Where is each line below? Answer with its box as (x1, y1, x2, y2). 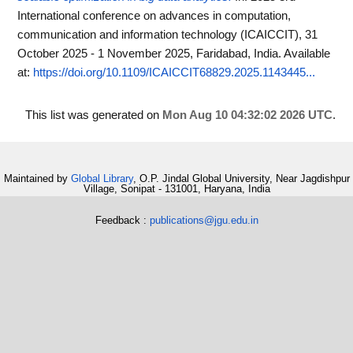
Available (284, 47, 330, 60)
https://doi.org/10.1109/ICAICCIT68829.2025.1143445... (33, 66, 315, 79)
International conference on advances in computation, (17, 9, 291, 22)
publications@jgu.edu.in (149, 214, 258, 226)
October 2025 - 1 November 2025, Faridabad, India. (17, 47, 284, 60)
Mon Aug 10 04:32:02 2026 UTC (162, 109, 333, 121)
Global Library (70, 173, 133, 185)
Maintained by (3, 173, 71, 185)
